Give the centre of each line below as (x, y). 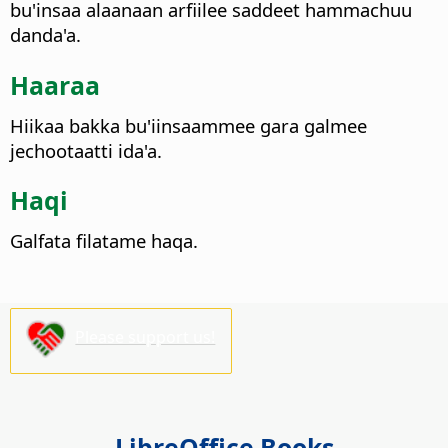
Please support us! (145, 337)
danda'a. (45, 35)
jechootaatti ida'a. (86, 150)
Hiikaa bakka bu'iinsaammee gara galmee (188, 125)
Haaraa (55, 84)
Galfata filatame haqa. (104, 240)
